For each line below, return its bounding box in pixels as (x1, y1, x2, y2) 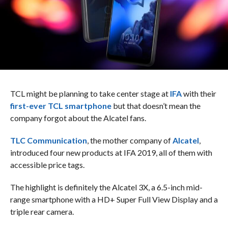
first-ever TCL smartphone (10, 100, 111, 110)
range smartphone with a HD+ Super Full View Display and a (10, 194, 218, 204)
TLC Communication (10, 135, 87, 145)
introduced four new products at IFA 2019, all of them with (10, 147, 212, 157)
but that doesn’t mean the (111, 100, 201, 110)
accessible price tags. (10, 159, 84, 169)
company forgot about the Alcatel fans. (10, 112, 146, 123)
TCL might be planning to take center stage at (10, 88, 170, 98)
